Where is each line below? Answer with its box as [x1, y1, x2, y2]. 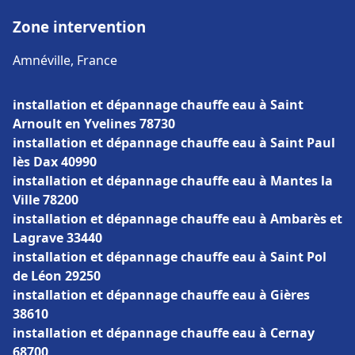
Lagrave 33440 [13, 229, 102, 246]
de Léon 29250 [13, 267, 101, 284]
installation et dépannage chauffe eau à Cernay [13, 324, 315, 342]
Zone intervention [13, 17, 146, 36]
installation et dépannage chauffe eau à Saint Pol [13, 248, 326, 265]
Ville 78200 [13, 191, 78, 208]
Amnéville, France [13, 52, 117, 69]
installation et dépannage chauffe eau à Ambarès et [13, 210, 342, 227]
